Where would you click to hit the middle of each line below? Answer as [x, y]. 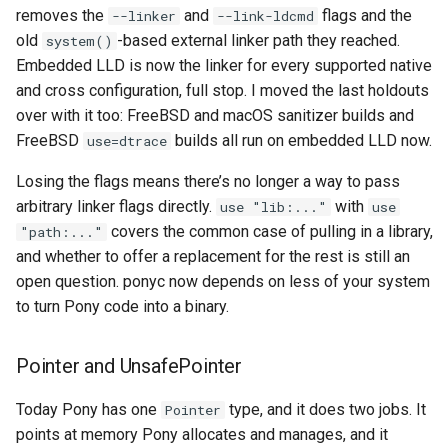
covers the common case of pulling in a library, [270, 231]
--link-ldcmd [265, 16]
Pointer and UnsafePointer [129, 366]
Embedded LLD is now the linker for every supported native [224, 65]
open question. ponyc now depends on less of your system [223, 281]
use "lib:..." [273, 207]
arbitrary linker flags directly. [116, 206]
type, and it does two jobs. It [325, 409]
